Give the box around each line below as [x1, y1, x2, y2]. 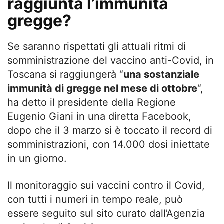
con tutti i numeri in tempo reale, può [7, 193, 183, 205]
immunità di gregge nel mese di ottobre [7, 82, 197, 94]
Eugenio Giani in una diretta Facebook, [7, 110, 191, 122]
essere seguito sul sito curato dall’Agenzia [7, 207, 205, 219]
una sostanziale [123, 68, 199, 80]
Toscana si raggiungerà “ [7, 68, 123, 80]
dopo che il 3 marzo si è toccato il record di [7, 124, 212, 136]
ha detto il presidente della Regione [7, 96, 176, 108]
